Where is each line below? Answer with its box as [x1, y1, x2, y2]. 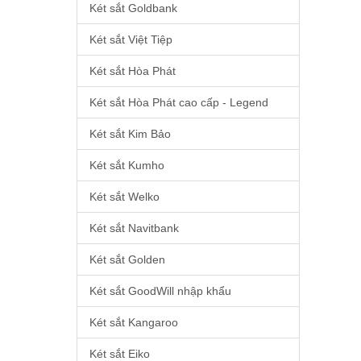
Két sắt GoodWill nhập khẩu [89, 284, 231, 297]
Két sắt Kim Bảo [89, 127, 171, 140]
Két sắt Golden [89, 252, 165, 266]
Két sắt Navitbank [89, 221, 179, 234]
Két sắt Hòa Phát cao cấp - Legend [89, 95, 268, 109]
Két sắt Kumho [89, 158, 164, 172]
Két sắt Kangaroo [89, 315, 178, 329]
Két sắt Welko [89, 189, 160, 203]
